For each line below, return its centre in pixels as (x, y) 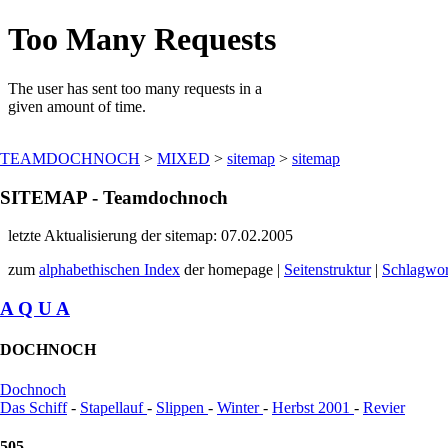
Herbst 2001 (313, 407)
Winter (240, 407)
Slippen (182, 407)
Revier (384, 407)
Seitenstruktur (327, 270)
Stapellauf (113, 407)
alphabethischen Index (109, 270)
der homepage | (232, 270)
